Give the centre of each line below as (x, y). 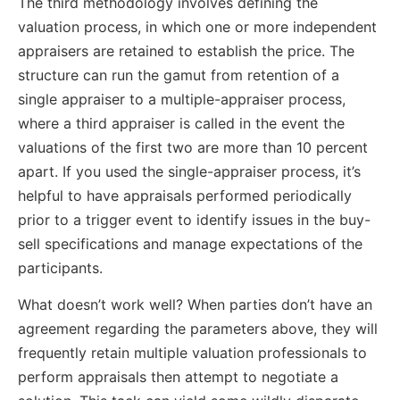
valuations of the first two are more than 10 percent (193, 148)
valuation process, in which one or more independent (197, 27)
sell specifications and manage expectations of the (190, 244)
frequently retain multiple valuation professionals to (192, 353)
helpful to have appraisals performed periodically (185, 196)
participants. (60, 268)
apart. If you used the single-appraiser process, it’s (189, 172)
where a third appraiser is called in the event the (181, 124)
